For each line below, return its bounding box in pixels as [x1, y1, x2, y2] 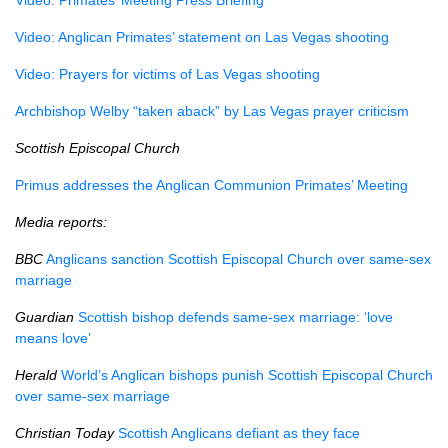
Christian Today [15, 425, 114, 441]
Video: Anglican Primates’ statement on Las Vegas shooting [15, 29, 389, 45]
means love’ [15, 330, 91, 346]
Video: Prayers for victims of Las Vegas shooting [15, 66, 320, 82]
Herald [15, 367, 57, 383]
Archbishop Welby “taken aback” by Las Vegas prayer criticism [15, 103, 409, 119]
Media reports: [15, 214, 107, 230]
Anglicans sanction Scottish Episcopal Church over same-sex [46, 251, 431, 267]
